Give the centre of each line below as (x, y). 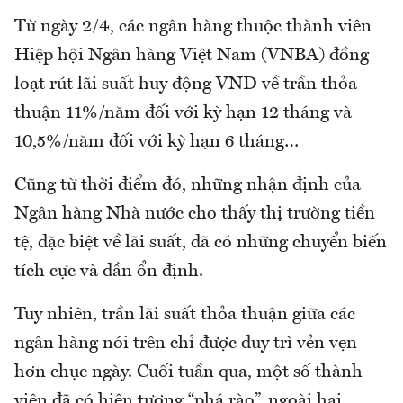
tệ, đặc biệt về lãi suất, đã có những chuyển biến (201, 243)
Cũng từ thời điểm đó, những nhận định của (188, 186)
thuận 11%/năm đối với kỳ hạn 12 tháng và (183, 114)
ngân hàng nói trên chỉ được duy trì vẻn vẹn (186, 344)
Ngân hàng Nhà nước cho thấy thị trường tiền (195, 215)
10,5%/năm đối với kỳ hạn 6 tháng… (157, 143)
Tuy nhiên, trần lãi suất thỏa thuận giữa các (185, 315)
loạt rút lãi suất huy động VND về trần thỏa (186, 85)
